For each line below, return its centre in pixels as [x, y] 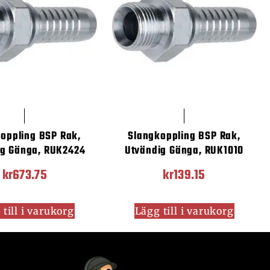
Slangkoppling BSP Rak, [184, 137]
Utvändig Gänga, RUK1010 [184, 151]
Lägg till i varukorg [184, 211]
